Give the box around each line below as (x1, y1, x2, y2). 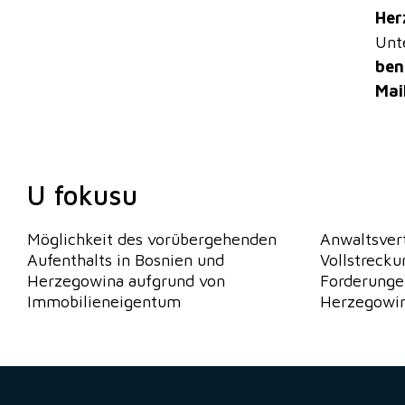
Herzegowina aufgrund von (27, 271, 225, 291)
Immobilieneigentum (27, 292, 181, 312)
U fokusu (27, 179, 137, 212)
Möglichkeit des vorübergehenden (27, 230, 277, 250)
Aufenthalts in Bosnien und (27, 250, 224, 270)
